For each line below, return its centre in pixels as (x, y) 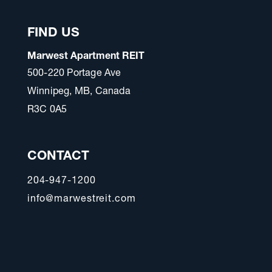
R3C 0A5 (47, 110)
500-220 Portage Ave (74, 74)
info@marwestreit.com (81, 199)
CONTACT (58, 157)
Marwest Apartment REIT (86, 57)
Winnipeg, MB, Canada (79, 92)
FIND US (53, 33)
